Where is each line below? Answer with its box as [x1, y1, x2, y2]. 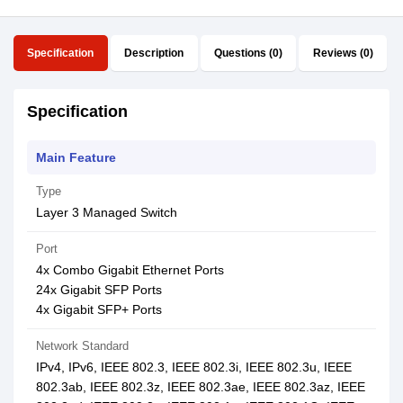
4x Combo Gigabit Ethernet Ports [36, 263, 224, 277]
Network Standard [36, 339, 129, 353]
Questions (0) [213, 47, 282, 59]
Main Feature [36, 150, 116, 165]
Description [124, 47, 184, 59]
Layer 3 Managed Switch [36, 205, 177, 219]
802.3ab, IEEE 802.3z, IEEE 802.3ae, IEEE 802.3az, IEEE [36, 380, 365, 394]
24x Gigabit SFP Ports [36, 282, 162, 297]
